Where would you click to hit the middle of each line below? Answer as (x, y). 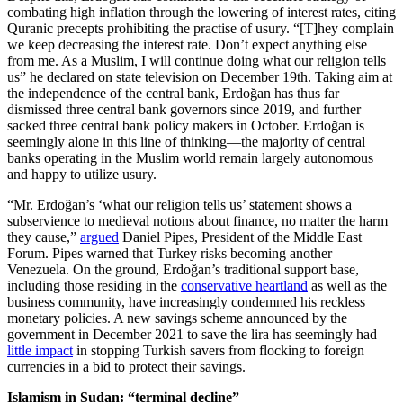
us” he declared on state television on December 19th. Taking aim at (200, 77)
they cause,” (44, 237)
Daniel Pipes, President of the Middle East (240, 237)
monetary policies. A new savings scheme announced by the (177, 318)
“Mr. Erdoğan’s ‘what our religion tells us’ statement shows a (179, 205)
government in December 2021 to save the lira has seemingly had (192, 335)
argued (99, 237)
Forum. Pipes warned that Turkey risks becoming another (170, 254)
